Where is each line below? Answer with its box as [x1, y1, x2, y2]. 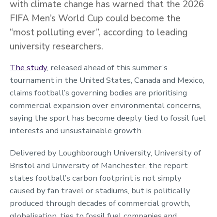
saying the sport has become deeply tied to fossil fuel [10, 112, 206, 124]
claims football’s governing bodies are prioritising [10, 87, 187, 98]
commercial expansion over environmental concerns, [10, 99, 201, 111]
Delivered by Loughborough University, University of [10, 147, 201, 158]
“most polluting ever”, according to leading [10, 26, 187, 39]
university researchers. [10, 40, 103, 53]
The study [10, 62, 47, 73]
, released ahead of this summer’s [47, 62, 168, 73]
